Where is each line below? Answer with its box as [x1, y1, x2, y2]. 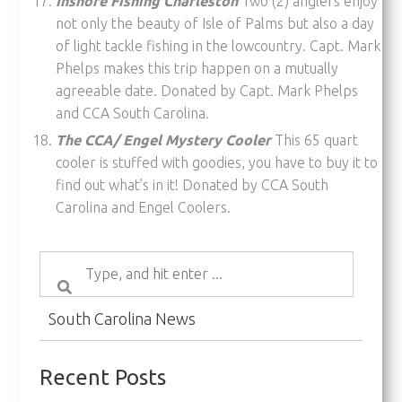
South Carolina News [48, 309, 196, 328]
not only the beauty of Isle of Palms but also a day [56, 14, 375, 31]
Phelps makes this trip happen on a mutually [56, 59, 339, 76]
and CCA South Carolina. [56, 104, 210, 121]
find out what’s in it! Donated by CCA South [56, 176, 329, 193]
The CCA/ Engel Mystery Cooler [56, 131, 272, 148]
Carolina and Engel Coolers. [56, 198, 232, 215]
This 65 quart [271, 131, 359, 148]
